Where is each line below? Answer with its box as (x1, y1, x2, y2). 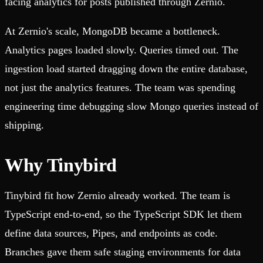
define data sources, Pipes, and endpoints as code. (5, 227, 218, 240)
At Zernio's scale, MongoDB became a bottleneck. (5, 25, 220, 38)
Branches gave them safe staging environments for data (5, 246, 241, 258)
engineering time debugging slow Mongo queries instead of (5, 100, 258, 113)
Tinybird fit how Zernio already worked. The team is (5, 190, 230, 202)
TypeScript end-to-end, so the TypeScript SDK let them (5, 208, 242, 221)
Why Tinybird (5, 154, 117, 176)
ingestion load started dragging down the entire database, (5, 63, 248, 75)
